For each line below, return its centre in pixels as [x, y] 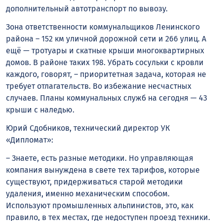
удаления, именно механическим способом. [88, 193]
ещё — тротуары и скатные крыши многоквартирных [105, 50]
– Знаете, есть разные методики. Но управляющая [100, 158]
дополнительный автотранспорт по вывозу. [87, 9]
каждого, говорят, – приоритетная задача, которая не [106, 74]
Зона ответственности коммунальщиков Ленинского [103, 27]
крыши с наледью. [40, 110]
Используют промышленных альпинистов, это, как [100, 205]
